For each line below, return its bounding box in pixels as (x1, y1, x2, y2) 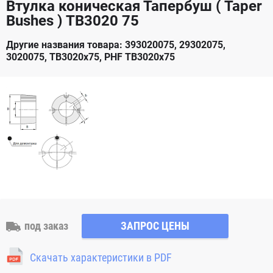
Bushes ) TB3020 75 (6, 12, 139, 29)
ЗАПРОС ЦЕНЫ (121, 219, 190, 232)
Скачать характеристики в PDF (30, 251, 172, 264)
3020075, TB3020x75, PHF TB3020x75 (6, 51, 175, 63)
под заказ (24, 219, 68, 232)
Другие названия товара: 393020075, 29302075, (6, 39, 225, 51)
